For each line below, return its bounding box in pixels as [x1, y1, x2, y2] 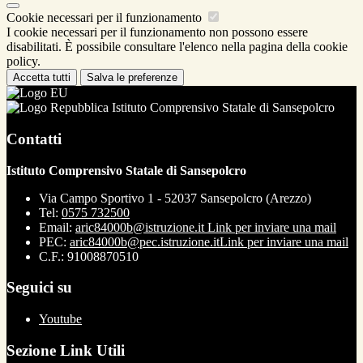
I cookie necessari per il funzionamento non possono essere [6, 25, 308, 40]
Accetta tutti [13, 71, 70, 84]
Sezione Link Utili [6, 341, 125, 359]
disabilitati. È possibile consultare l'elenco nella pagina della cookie [6, 40, 348, 54]
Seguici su [6, 279, 72, 297]
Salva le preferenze [87, 71, 177, 84]
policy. [6, 54, 41, 69]
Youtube [39, 311, 82, 326]
